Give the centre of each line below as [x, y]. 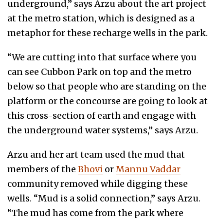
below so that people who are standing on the [107, 87]
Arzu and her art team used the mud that [96, 155]
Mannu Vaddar [148, 169]
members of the [43, 169]
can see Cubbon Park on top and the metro [100, 72]
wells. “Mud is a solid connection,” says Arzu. [104, 199]
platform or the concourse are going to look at [108, 101]
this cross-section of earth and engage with [102, 116]
